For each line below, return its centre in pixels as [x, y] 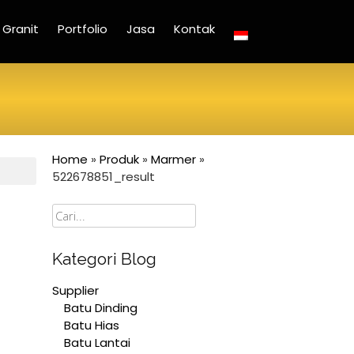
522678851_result [104, 177]
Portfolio [83, 29]
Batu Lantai [97, 342]
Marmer [173, 159]
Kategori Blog [104, 259]
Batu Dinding [101, 307]
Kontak [194, 29]
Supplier [75, 290]
